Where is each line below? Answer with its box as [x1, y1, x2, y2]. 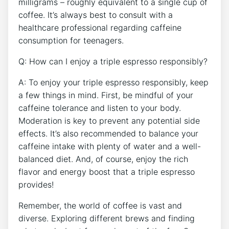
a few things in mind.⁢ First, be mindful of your [18, 90, 193, 101]
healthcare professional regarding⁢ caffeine [18, 22, 181, 33]
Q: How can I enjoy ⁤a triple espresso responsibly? [18, 56, 208, 67]
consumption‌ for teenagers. [18, 35, 124, 46]
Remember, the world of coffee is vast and [18, 200, 182, 211]
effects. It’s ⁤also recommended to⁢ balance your [18, 128, 198, 139]
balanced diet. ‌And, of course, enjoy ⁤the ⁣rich [18, 154, 188, 165]
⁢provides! [18, 179, 54, 190]
